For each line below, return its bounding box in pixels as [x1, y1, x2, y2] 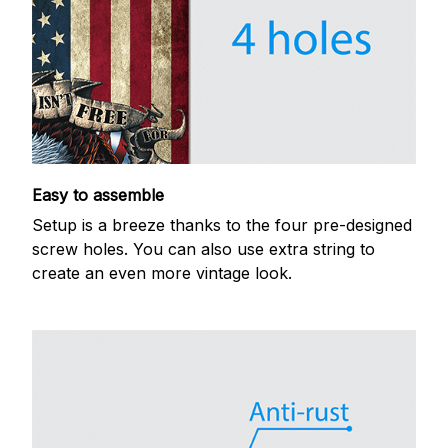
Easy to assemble [32, 184, 164, 205]
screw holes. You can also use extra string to [32, 239, 375, 260]
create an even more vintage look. [32, 263, 292, 284]
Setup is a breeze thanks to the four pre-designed [32, 215, 412, 236]
